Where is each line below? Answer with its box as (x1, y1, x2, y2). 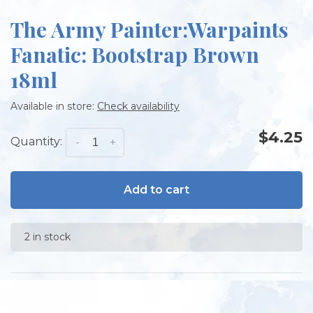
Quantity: (10, 135, 62, 149)
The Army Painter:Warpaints (10, 15, 289, 44)
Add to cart (124, 183, 189, 197)
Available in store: (10, 100, 97, 113)
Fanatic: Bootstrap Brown (10, 41, 259, 69)
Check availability (97, 100, 180, 113)
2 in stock (24, 231, 71, 244)
